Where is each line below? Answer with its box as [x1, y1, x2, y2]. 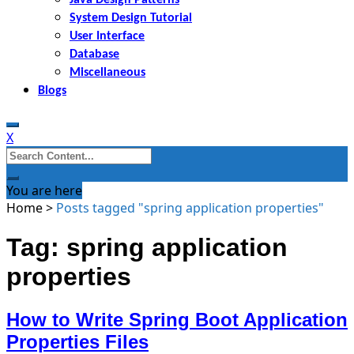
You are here [6, 181, 82, 199]
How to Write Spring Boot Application [6, 308, 348, 330]
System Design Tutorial [70, 11, 192, 24]
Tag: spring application [6, 233, 288, 262]
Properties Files [6, 330, 149, 352]
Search [6, 145, 47, 163]
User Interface [70, 29, 145, 43]
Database [70, 47, 119, 61]
